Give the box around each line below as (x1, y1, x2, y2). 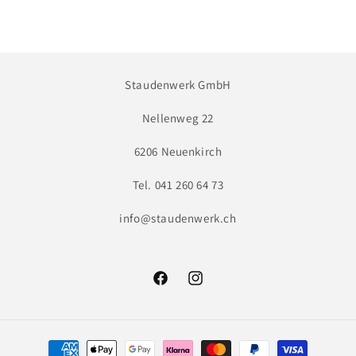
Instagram (186, 279, 239, 294)
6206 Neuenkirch (133, 144, 222, 159)
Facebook (151, 279, 201, 294)
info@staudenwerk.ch (119, 211, 237, 226)
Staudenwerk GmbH (125, 77, 231, 92)
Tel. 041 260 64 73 (132, 177, 224, 192)
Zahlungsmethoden (44, 335, 148, 350)
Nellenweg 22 (141, 110, 215, 126)
